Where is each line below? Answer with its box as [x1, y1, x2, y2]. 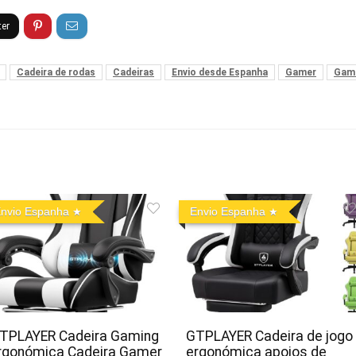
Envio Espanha [189, 204, 265, 218]
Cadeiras [113, 66, 154, 78]
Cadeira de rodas [17, 66, 95, 78]
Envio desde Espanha [172, 66, 268, 78]
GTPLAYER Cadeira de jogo [185, 327, 353, 344]
